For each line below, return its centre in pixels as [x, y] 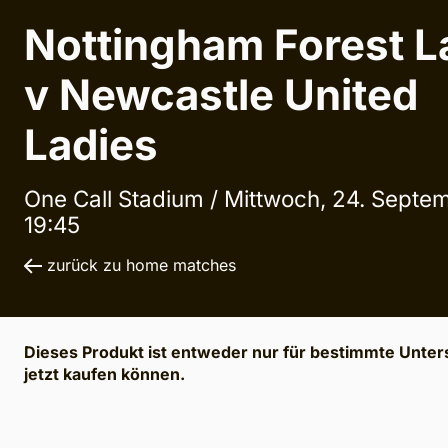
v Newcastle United [221, 95]
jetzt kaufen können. [104, 374]
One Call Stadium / [124, 199]
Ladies [91, 145]
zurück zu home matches [141, 265]
